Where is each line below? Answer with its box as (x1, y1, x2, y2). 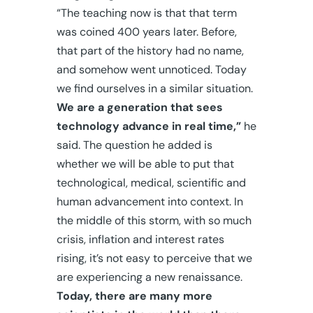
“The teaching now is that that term (56, 5, 237, 20)
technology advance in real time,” (56, 118, 241, 133)
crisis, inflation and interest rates (56, 231, 224, 247)
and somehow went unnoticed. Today (56, 61, 247, 77)
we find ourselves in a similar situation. (56, 80, 253, 96)
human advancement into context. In (56, 194, 243, 209)
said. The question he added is (56, 137, 212, 152)
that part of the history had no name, (56, 43, 244, 58)
